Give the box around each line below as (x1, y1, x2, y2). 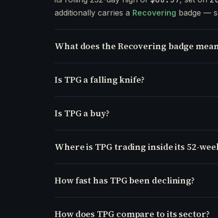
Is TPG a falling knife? (54, 73, 145, 86)
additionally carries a (54, 7, 132, 18)
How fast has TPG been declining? (54, 174, 195, 186)
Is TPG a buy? (54, 107, 109, 119)
